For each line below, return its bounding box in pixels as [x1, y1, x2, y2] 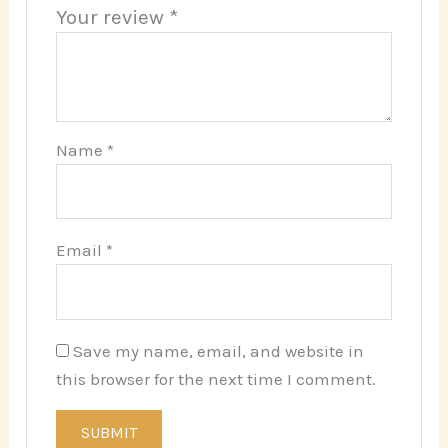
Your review [55, 4, 169, 29]
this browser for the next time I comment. [55, 368, 376, 389]
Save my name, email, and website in [72, 340, 364, 361]
